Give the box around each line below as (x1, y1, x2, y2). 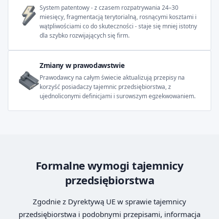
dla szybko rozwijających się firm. (40, 31, 130, 40)
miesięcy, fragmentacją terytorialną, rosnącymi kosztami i (40, 13, 197, 21)
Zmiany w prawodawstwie (40, 61, 125, 70)
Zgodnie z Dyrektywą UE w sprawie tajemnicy (33, 197, 186, 206)
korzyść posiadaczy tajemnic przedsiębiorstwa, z (40, 83, 171, 91)
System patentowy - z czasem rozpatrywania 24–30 (40, 3, 178, 12)
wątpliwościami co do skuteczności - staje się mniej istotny (40, 22, 197, 30)
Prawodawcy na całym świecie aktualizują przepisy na (40, 73, 185, 82)
